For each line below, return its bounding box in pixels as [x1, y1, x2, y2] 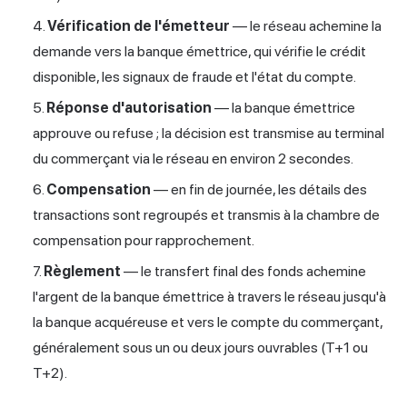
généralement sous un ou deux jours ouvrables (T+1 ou [33, 339, 368, 357]
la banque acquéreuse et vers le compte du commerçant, [33, 313, 382, 332]
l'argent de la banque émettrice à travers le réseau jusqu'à [33, 288, 386, 306]
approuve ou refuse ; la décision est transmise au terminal [33, 124, 384, 143]
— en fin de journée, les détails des [151, 181, 367, 199]
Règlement [44, 263, 121, 281]
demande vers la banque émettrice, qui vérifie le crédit [33, 43, 366, 61]
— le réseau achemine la [230, 17, 382, 35]
